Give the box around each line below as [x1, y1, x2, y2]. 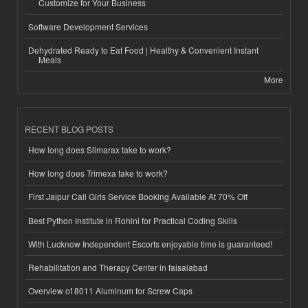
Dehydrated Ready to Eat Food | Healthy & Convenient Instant [28, 43, 258, 56]
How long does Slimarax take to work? [28, 144, 171, 156]
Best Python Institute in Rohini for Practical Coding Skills [28, 214, 237, 226]
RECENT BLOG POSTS [25, 123, 113, 135]
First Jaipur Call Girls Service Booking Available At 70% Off [28, 190, 247, 203]
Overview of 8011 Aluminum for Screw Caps [28, 285, 192, 297]
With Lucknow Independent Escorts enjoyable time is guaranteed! [28, 237, 272, 250]
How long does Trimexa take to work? [28, 167, 168, 179]
